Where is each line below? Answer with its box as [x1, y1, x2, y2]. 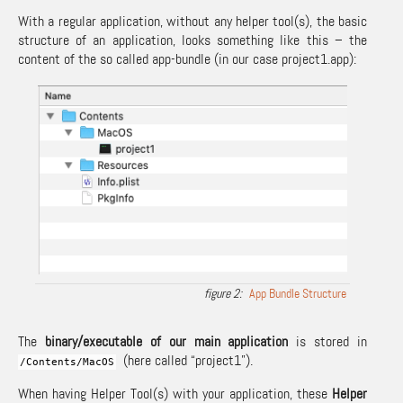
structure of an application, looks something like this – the [18, 30, 367, 49]
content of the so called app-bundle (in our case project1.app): [18, 49, 356, 68]
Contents [26, 356, 76, 369]
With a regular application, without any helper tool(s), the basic [18, 11, 367, 31]
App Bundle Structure [248, 285, 346, 302]
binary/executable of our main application [44, 332, 289, 352]
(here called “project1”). [116, 351, 253, 371]
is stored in [288, 332, 367, 352]
